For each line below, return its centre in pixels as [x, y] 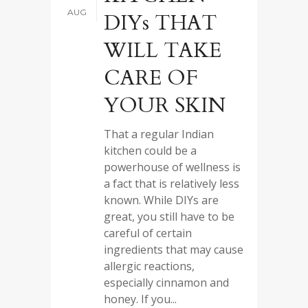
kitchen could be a [150, 151]
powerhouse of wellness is [172, 167]
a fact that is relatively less [172, 184]
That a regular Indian [159, 134]
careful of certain [148, 233]
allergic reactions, [149, 266]
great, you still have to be [169, 217]
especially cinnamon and [166, 283]
